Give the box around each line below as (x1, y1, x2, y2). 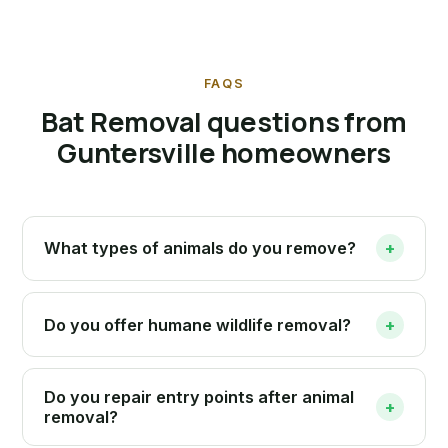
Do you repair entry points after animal (43, 387, 354, 408)
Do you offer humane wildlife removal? (43, 314, 351, 335)
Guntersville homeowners (57, 133, 391, 171)
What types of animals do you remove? (43, 238, 356, 259)
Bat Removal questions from (41, 102, 407, 140)
